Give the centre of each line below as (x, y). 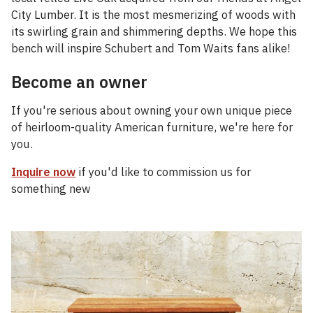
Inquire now (44, 172)
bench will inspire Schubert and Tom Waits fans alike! (151, 49)
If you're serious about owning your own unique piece (152, 111)
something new (51, 189)
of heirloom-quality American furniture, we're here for (152, 128)
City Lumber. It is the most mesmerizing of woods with (154, 15)
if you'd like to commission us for (163, 172)
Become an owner (80, 81)
